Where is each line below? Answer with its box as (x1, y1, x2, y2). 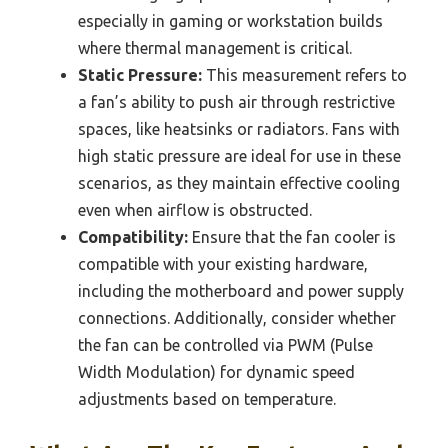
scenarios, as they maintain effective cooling (78, 174, 400, 193)
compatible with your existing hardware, (78, 255, 368, 274)
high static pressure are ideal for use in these (78, 147, 401, 166)
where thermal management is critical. (78, 39, 352, 58)
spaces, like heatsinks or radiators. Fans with (78, 120, 400, 139)
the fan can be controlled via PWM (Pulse (78, 336, 373, 355)
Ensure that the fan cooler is (188, 228, 396, 247)
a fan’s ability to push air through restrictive (78, 93, 395, 112)
